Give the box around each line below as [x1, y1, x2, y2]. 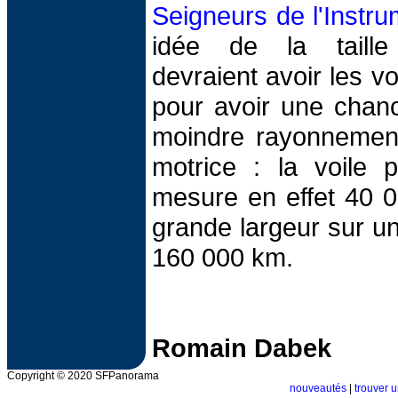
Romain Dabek [152, 333, 331, 362]
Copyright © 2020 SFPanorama [7, 370, 159, 382]
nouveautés [290, 382, 346, 394]
